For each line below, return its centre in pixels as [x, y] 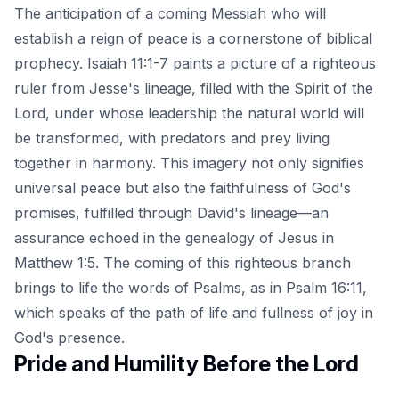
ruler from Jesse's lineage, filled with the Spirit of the [194, 89]
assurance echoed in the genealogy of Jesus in [174, 238]
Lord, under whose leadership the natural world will [189, 114]
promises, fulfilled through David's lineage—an [171, 213]
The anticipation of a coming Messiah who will [170, 14]
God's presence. [69, 338]
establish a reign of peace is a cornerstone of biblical [193, 39]
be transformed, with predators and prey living [172, 138]
